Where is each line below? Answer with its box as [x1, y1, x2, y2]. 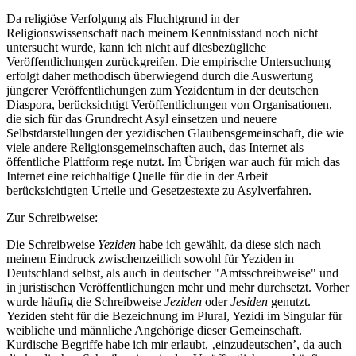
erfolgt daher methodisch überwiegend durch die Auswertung [6, 68, 313, 83]
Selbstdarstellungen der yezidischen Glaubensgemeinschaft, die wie [6, 126, 344, 140]
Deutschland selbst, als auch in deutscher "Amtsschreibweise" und [6, 265, 339, 280]
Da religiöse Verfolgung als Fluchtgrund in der [6, 11, 239, 25]
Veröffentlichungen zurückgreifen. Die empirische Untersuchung [6, 54, 331, 68]
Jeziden [164, 294, 202, 308]
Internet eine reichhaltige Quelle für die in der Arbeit [6, 168, 268, 183]
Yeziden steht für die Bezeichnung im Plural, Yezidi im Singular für [6, 308, 342, 323]
